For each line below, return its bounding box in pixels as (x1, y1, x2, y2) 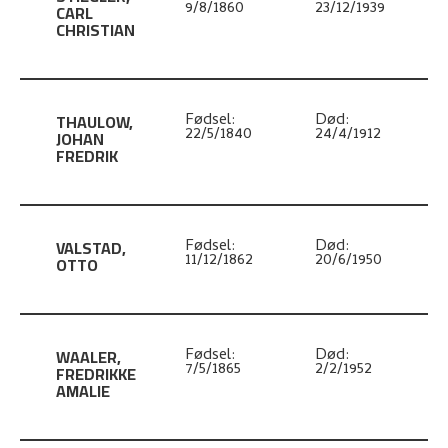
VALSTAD (56, 233, 123, 263)
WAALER (56, 342, 118, 372)
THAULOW (56, 107, 130, 137)
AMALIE (56, 376, 111, 406)
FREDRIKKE (56, 359, 137, 389)
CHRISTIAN (56, 15, 136, 45)
